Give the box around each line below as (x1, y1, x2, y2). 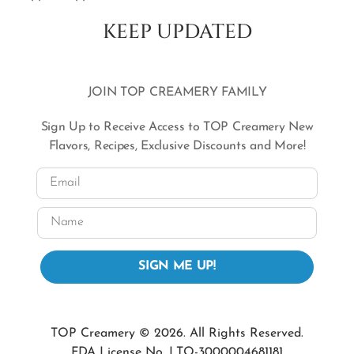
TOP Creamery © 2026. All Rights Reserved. (51, 326, 303, 340)
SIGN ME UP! (138, 260, 216, 273)
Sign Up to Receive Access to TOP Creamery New (40, 120, 314, 134)
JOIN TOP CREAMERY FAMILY (87, 85, 267, 99)
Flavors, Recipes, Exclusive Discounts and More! (48, 139, 306, 153)
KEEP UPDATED (102, 18, 252, 45)
